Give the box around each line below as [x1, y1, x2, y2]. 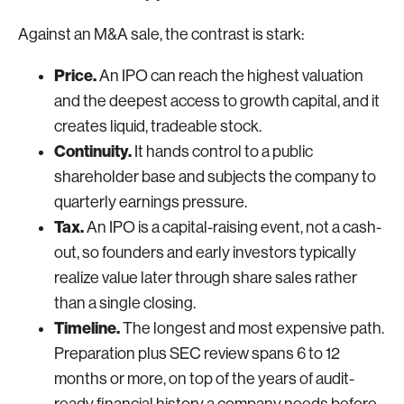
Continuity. [54, 141, 132, 161]
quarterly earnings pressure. [54, 192, 247, 211]
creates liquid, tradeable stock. [54, 116, 262, 135]
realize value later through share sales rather [54, 268, 357, 287]
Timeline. [54, 317, 120, 338]
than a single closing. [54, 293, 196, 312]
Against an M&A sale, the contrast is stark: [18, 24, 304, 43]
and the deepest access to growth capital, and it [54, 91, 380, 110]
